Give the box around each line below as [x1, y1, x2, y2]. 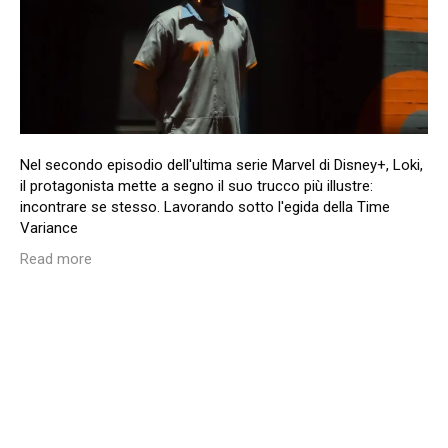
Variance [20, 218, 78, 237]
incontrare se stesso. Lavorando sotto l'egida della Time [20, 197, 390, 216]
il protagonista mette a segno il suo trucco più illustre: [20, 176, 373, 195]
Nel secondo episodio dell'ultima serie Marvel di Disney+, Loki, [20, 155, 423, 174]
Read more [20, 249, 92, 268]
